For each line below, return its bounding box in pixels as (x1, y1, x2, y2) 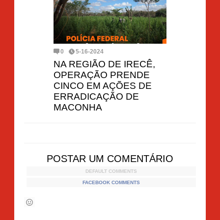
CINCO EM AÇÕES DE (54, 80, 152, 91)
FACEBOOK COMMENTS (82, 179, 140, 185)
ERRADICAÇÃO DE (54, 91, 139, 102)
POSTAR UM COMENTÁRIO (47, 153, 173, 164)
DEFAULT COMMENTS (85, 168, 137, 174)
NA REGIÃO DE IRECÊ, (54, 58, 155, 69)
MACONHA (54, 102, 102, 112)
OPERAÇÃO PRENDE (54, 69, 150, 80)
